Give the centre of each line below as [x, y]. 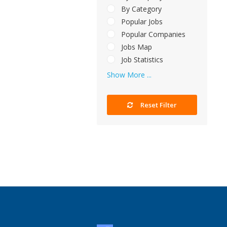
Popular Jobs [141, 22]
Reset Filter [158, 105]
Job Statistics [141, 60]
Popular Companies [152, 34]
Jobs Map [136, 47]
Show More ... [129, 75]
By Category [140, 9]
